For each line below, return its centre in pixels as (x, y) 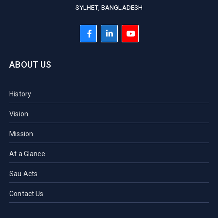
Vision (19, 114)
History (20, 94)
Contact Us (27, 193)
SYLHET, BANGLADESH (109, 7)
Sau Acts (24, 173)
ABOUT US (30, 64)
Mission (21, 134)
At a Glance (27, 154)
